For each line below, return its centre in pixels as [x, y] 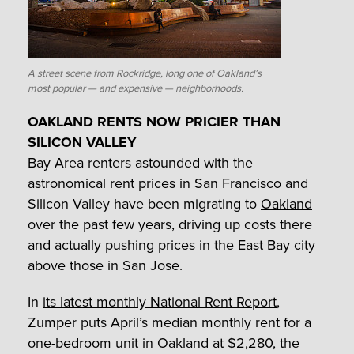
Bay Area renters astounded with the [140, 162]
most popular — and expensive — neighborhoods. [136, 88]
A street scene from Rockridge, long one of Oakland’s [145, 73]
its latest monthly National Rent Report [160, 301]
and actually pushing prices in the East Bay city [171, 245]
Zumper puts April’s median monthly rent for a [169, 322]
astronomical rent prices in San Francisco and [168, 183]
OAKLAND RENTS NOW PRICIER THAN [154, 121]
